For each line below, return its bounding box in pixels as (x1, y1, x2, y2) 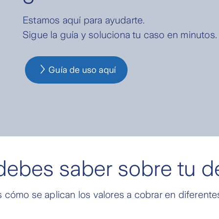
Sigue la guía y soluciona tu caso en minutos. (22, 29, 217, 40)
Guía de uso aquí (48, 65, 116, 75)
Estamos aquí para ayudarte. (22, 14, 145, 25)
